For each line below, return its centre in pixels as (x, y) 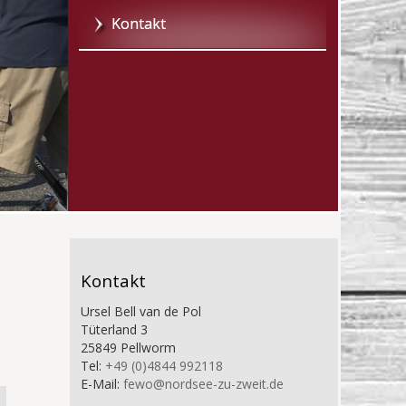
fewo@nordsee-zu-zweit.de (204, 383)
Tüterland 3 (115, 329)
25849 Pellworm (129, 347)
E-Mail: (102, 383)
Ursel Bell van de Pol (141, 311)
